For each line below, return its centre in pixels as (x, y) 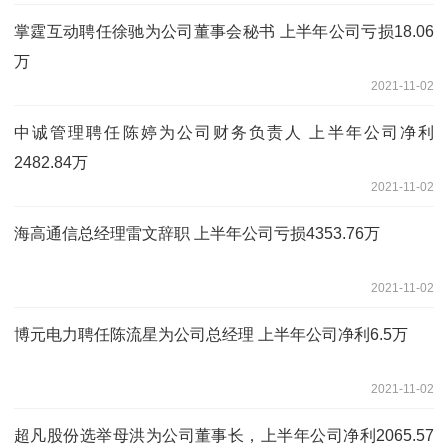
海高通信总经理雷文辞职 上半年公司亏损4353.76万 (197, 234)
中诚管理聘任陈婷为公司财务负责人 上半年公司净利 (224, 133)
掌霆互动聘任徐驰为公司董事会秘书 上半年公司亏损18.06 (224, 32)
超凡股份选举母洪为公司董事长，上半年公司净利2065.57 (224, 436)
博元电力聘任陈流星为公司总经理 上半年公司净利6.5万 (211, 335)
